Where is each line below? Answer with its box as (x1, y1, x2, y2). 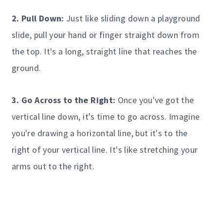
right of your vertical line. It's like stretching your (12, 144, 198, 155)
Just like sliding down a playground (64, 12, 200, 24)
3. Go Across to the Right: (12, 94, 116, 106)
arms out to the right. (12, 160, 94, 172)
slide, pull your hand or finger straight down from (12, 29, 200, 40)
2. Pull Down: (12, 12, 64, 24)
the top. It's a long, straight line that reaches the (12, 45, 197, 57)
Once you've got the (115, 94, 194, 106)
